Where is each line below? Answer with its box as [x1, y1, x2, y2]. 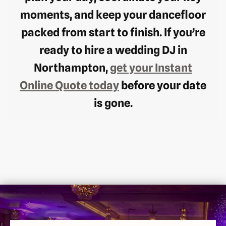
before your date [119, 79, 206, 92]
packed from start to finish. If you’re [21, 26, 205, 39]
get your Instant [110, 61, 192, 75]
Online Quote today [20, 79, 119, 92]
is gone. [93, 96, 133, 110]
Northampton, [34, 61, 110, 75]
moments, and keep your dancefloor [20, 8, 206, 22]
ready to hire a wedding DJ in [39, 43, 187, 57]
